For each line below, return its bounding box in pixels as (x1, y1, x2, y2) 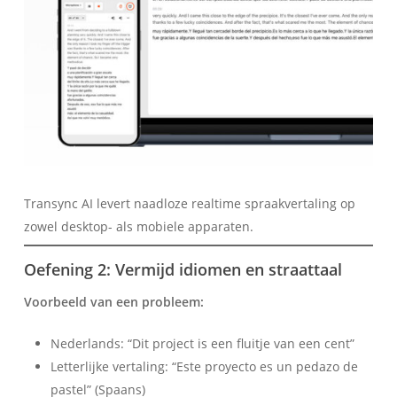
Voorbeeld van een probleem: (23, 293, 204, 311)
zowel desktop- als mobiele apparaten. (23, 218, 253, 236)
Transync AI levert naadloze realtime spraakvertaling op (23, 195, 355, 213)
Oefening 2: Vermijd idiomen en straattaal (23, 259, 342, 281)
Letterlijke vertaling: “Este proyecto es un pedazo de (50, 358, 358, 376)
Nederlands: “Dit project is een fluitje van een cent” (50, 335, 354, 353)
